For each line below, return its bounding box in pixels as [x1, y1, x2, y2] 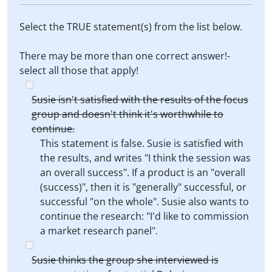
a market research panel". [40, 224, 158, 237]
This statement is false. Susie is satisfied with [40, 137, 243, 150]
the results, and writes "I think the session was [40, 151, 251, 165]
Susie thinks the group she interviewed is [32, 253, 219, 267]
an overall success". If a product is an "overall [40, 166, 245, 179]
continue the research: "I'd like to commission [40, 209, 249, 223]
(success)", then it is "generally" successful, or [40, 180, 246, 194]
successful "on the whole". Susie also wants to [40, 195, 249, 208]
